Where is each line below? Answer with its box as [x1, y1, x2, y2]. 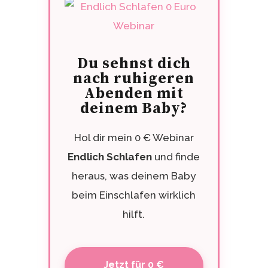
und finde [152, 150, 200, 163]
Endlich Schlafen [68, 150, 153, 163]
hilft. [123, 208, 145, 220]
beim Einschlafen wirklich [72, 188, 196, 201]
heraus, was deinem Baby [72, 169, 196, 182]
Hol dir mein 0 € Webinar [74, 131, 194, 144]
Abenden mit [84, 84, 184, 103]
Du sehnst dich [77, 54, 191, 73]
